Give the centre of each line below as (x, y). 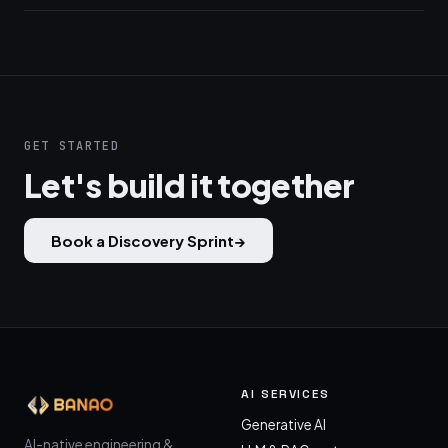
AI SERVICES (286, 394)
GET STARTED (72, 146)
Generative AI (283, 424)
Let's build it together (189, 185)
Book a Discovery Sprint (142, 240)
